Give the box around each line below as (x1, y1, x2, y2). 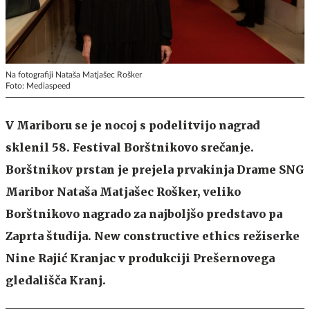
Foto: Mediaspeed (6, 81, 71, 90)
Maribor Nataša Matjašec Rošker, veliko (6, 184, 241, 199)
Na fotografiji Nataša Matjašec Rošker (6, 70, 142, 79)
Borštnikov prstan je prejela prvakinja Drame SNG (6, 162, 304, 176)
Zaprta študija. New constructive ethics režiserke (6, 228, 300, 243)
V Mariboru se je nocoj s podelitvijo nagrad (6, 118, 260, 132)
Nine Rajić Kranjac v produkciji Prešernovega (6, 250, 275, 265)
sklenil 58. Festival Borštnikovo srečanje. (6, 140, 254, 154)
